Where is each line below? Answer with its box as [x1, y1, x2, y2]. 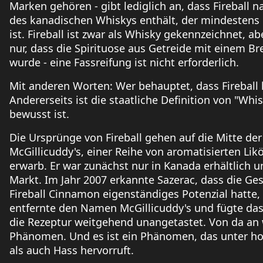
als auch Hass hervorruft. [9, 243, 134, 258]
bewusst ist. [9, 107, 69, 122]
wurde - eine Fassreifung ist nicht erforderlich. [9, 55, 239, 70]
